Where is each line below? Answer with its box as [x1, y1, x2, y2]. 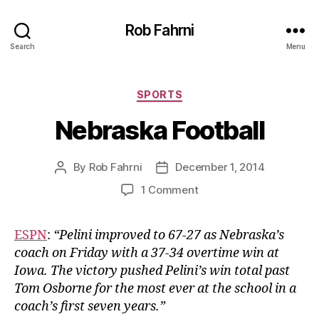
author [59, 176, 93, 190]
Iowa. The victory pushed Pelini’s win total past [14, 262, 290, 279]
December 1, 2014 [175, 159, 265, 174]
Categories [159, 84, 222, 99]
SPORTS [136, 88, 183, 100]
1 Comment [140, 182, 199, 197]
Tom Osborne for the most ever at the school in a [14, 280, 296, 297]
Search [10, 41, 35, 51]
